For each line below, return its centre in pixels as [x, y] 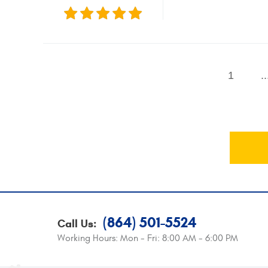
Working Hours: [89, 238]
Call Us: [79, 224]
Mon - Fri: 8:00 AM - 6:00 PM [179, 238]
